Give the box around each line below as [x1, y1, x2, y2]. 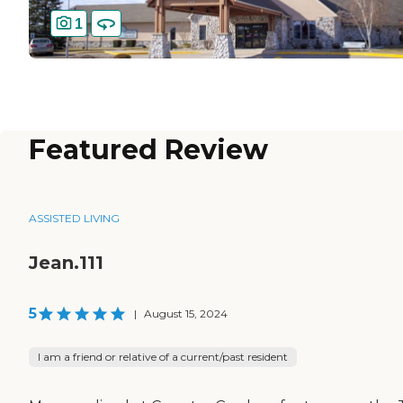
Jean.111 [29, 252, 103, 274]
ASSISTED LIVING [29, 211, 120, 226]
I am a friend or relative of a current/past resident [38, 350, 288, 364]
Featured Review [29, 133, 268, 167]
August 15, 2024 [144, 307, 228, 321]
